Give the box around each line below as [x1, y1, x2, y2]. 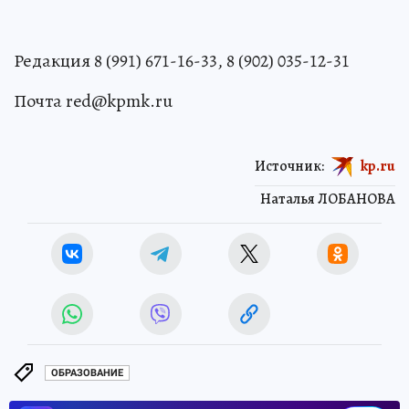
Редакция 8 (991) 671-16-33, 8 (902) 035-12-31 [14, 47, 350, 73]
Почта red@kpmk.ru [14, 88, 173, 113]
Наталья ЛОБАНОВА [260, 188, 395, 209]
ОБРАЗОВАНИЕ [51, 367, 123, 380]
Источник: [255, 155, 324, 176]
